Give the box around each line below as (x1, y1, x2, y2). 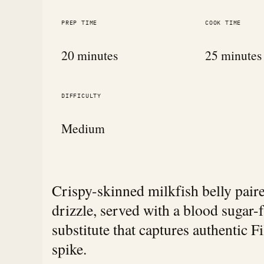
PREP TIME (61, 18, 98, 27)
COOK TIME (205, 18, 242, 27)
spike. (52, 238, 87, 259)
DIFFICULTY (61, 91, 101, 100)
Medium (61, 119, 105, 137)
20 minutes (61, 46, 118, 64)
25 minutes (205, 46, 262, 64)
